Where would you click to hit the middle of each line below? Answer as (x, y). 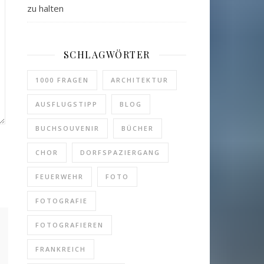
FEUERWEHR (60, 176)
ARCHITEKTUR (140, 80)
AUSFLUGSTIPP (67, 104)
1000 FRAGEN (62, 80)
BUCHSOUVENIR (67, 128)
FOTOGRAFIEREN (70, 225)
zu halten (45, 8)
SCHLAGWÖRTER (107, 55)
